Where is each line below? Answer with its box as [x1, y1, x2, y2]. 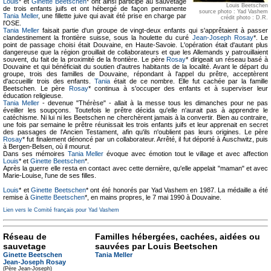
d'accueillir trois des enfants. [3, 77, 95, 85]
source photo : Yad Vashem [199, 8, 268, 15]
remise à [3, 194, 30, 201]
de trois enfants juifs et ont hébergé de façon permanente [3, 5, 186, 12]
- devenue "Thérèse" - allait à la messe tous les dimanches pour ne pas [39, 99, 269, 106]
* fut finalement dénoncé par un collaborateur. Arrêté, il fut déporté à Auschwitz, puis [22, 135, 268, 143]
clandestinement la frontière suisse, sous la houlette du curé [3, 34, 192, 41]
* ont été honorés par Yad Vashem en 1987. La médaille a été [85, 186, 269, 194]
